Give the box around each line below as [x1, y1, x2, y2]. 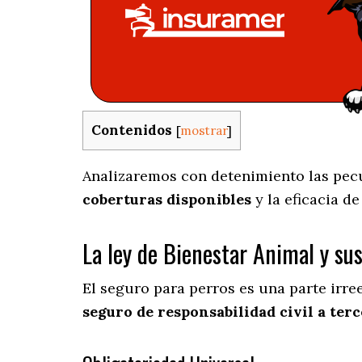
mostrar [180, 123, 227, 138]
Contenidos [91, 121, 172, 139]
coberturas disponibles [82, 190, 251, 209]
